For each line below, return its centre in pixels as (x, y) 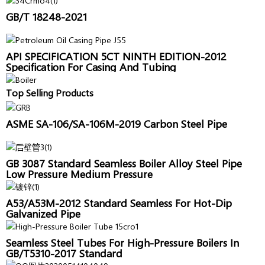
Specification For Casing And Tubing (91, 67)
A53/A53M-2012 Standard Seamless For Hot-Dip (119, 203)
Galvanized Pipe (43, 213)
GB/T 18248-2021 (46, 16)
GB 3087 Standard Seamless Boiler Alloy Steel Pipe (124, 163)
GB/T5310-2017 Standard (64, 253)
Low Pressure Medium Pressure (79, 174)
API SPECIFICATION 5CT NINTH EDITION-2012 (116, 56)
